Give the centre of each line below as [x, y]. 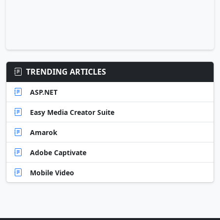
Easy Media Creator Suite [72, 112]
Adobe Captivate [58, 152]
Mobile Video [52, 172]
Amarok [44, 132]
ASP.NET [44, 92]
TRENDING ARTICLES [66, 72]
